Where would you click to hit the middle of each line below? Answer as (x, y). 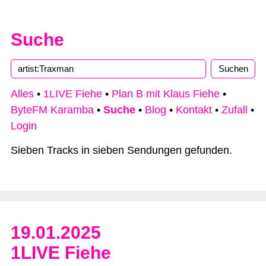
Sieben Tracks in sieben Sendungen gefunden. (121, 150)
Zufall (235, 110)
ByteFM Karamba (52, 110)
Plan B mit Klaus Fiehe (166, 94)
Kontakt (194, 110)
